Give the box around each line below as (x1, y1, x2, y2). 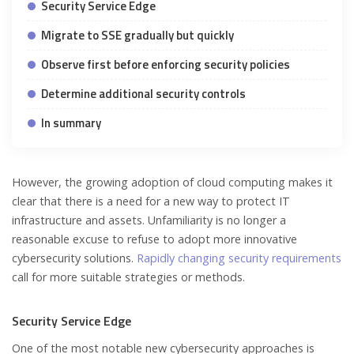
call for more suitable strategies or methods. (12, 269, 245, 284)
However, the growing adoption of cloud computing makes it (12, 174, 333, 190)
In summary (41, 113, 101, 132)
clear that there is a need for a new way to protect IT (12, 193, 290, 209)
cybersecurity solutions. (12, 250, 137, 265)
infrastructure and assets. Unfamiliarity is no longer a (12, 212, 286, 228)
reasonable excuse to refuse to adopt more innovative (12, 231, 297, 247)
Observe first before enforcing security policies (41, 55, 290, 73)
